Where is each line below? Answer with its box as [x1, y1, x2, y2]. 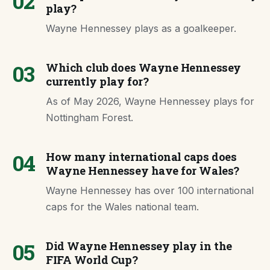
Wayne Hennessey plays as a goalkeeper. [46, 22, 236, 34]
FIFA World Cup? [46, 253, 138, 267]
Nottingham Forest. [46, 111, 133, 124]
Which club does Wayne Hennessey [46, 60, 241, 75]
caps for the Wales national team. [46, 201, 199, 213]
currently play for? [46, 74, 149, 89]
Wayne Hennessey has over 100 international [46, 184, 254, 196]
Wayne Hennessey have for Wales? [46, 163, 239, 178]
